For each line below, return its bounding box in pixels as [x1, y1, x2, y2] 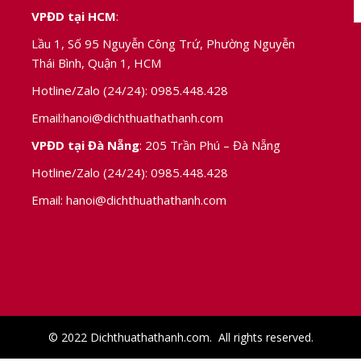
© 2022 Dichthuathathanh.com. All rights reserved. [48, 329, 313, 345]
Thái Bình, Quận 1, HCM [31, 54, 161, 71]
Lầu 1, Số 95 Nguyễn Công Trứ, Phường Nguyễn [31, 35, 295, 52]
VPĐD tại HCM [31, 7, 116, 24]
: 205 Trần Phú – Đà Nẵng [139, 136, 280, 153]
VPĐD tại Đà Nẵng [31, 136, 139, 153]
